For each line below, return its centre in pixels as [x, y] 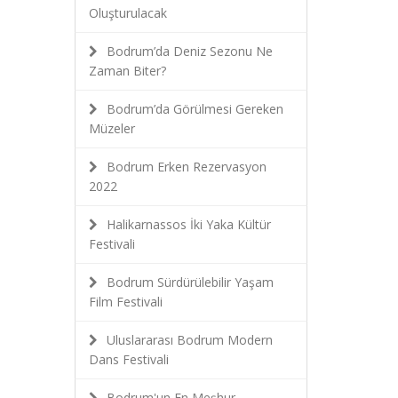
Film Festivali [125, 302]
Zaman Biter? [127, 71]
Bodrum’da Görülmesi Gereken [195, 109]
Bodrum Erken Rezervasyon [186, 167]
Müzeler [111, 128]
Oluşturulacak [127, 13]
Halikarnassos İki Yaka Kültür [188, 224]
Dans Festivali [128, 359]
